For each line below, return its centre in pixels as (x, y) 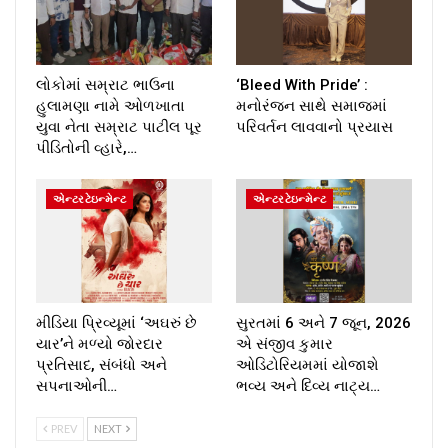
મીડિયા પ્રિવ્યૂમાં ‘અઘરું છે (116, 322)
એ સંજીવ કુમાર (284, 343)
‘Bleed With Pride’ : (302, 85)
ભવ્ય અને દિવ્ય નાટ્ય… (308, 385)
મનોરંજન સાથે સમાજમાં (311, 106)
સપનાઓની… (76, 385)
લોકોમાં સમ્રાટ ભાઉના (105, 85)
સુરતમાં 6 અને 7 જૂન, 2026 (323, 322)
